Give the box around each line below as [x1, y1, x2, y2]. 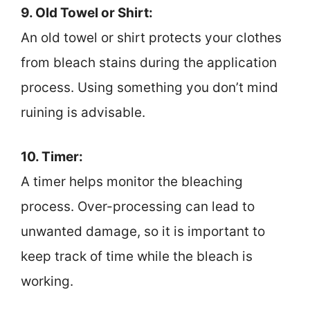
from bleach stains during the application [21, 54, 277, 71]
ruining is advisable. [21, 104, 145, 120]
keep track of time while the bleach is [21, 248, 253, 265]
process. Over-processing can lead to [21, 199, 255, 215]
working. [21, 273, 73, 290]
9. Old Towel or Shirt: [21, 4, 153, 21]
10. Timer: [21, 149, 83, 165]
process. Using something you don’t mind [21, 79, 278, 95]
